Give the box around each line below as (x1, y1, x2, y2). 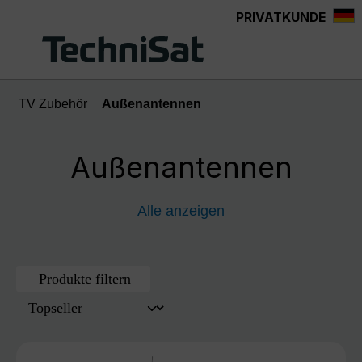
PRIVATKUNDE (236, 10, 326, 25)
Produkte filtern (39, 270, 132, 287)
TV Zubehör (18, 97, 87, 111)
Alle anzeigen (137, 203, 225, 219)
